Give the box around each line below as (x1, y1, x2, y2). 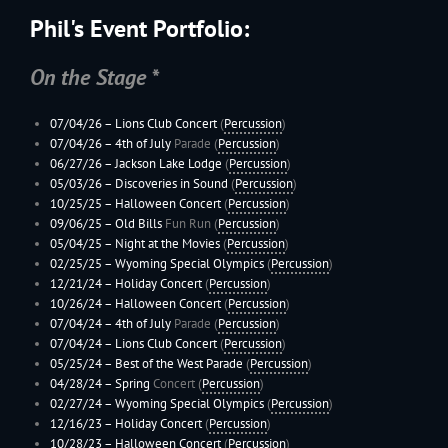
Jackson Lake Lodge (114, 155, 222, 173)
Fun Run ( (161, 215, 218, 233)
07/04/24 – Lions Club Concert (49, 335, 217, 353)
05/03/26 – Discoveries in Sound (49, 175, 228, 193)
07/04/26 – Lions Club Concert (49, 115, 217, 133)
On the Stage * (30, 62, 159, 91)
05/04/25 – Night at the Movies (49, 235, 220, 253)
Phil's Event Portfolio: (30, 12, 249, 44)
